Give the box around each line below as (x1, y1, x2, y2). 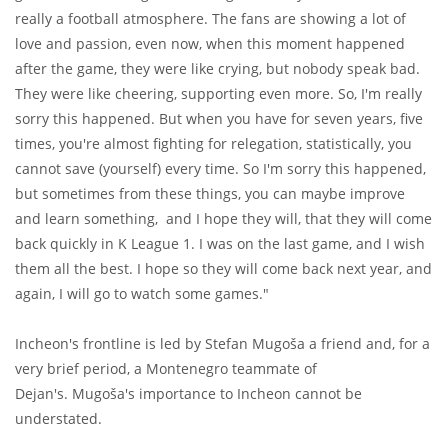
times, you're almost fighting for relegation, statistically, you (15, 134, 412, 154)
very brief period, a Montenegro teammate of (15, 359, 317, 379)
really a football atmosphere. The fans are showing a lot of (15, 9, 406, 29)
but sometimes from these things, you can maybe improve (15, 184, 405, 204)
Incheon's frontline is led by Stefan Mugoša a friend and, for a (15, 334, 430, 354)
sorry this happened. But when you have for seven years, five (15, 109, 423, 129)
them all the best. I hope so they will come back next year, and (15, 259, 432, 279)
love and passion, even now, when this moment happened (15, 34, 405, 54)
